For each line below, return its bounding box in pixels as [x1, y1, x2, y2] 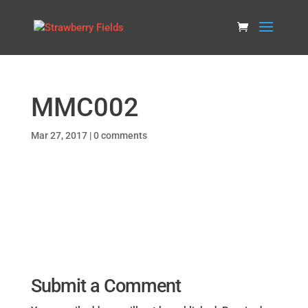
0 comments [93, 130, 147, 141]
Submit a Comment [30, 275, 181, 297]
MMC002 [30, 92, 139, 122]
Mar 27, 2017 [30, 130, 87, 141]
